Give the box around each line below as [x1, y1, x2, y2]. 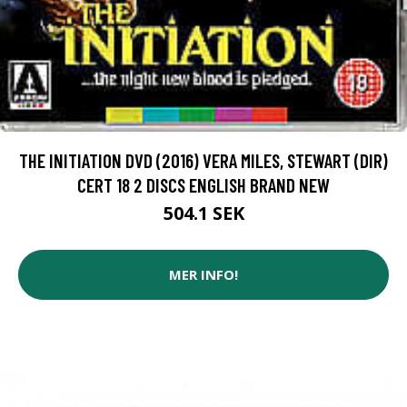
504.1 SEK [163, 200, 244, 225]
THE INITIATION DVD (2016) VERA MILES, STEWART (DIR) [19, 148, 388, 172]
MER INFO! [169, 265, 238, 284]
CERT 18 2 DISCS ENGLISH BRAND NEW [77, 173, 330, 196]
